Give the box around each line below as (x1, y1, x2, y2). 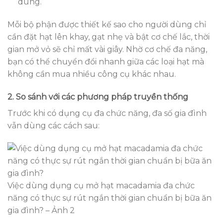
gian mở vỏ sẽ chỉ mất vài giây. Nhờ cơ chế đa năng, (7, 45, 207, 55)
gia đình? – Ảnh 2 (7, 205, 75, 215)
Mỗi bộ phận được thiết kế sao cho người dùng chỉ (7, 20, 206, 30)
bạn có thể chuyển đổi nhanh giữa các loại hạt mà (7, 57, 204, 67)
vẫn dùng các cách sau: (7, 120, 100, 130)
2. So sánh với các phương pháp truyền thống (7, 92, 188, 102)
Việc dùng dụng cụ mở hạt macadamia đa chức (7, 180, 195, 190)
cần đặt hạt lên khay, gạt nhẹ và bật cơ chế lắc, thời (7, 32, 210, 42)
